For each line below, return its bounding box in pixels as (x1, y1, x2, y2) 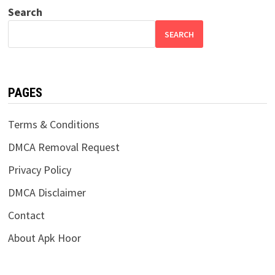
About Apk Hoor (7, 231, 81, 246)
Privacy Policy (7, 163, 71, 177)
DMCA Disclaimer (7, 185, 86, 200)
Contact (7, 208, 45, 223)
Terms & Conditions (7, 117, 99, 132)
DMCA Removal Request (7, 140, 120, 155)
